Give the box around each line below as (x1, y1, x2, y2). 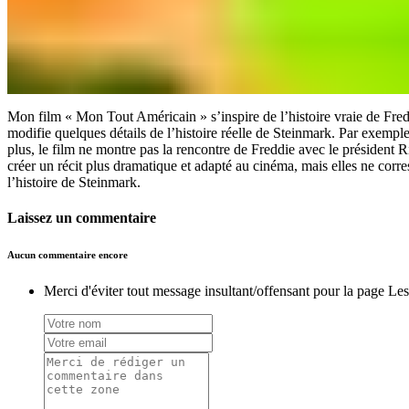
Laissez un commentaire (7, 210, 156, 226)
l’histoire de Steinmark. (7, 174, 141, 190)
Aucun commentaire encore (7, 249, 128, 261)
